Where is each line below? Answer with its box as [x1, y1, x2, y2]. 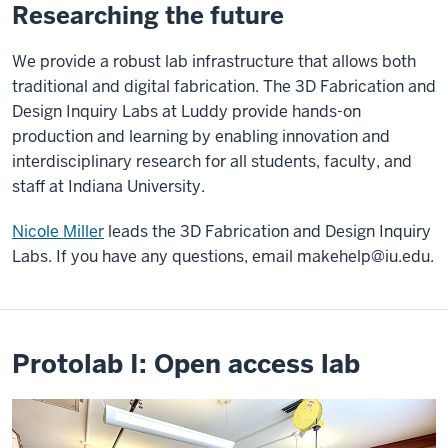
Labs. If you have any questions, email [12, 246, 297, 267]
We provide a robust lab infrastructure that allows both [12, 51, 416, 72]
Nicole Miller [12, 221, 104, 242]
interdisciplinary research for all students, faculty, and [12, 151, 412, 172]
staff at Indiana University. [12, 176, 205, 197]
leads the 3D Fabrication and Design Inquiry [104, 221, 431, 242]
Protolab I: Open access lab [12, 347, 360, 381]
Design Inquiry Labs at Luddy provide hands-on [12, 101, 361, 122]
